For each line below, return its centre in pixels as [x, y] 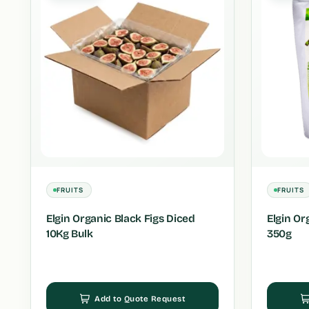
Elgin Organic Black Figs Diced [121, 219]
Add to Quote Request [140, 299]
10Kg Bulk [70, 234]
